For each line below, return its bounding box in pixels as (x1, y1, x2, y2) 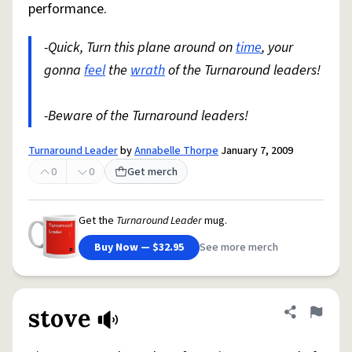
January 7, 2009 (218, 143, 293, 159)
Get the (79, 213, 116, 229)
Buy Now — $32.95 (94, 240, 184, 255)
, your (262, 38, 293, 57)
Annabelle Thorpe (134, 143, 218, 159)
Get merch (127, 164, 178, 180)
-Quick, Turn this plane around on (44, 38, 236, 57)
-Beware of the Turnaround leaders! (44, 106, 248, 126)
